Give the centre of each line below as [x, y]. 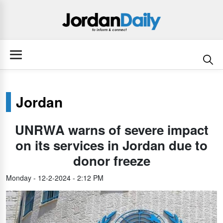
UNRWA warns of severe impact [111, 130]
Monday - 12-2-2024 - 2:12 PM [55, 178]
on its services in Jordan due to [111, 145]
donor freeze [111, 161]
